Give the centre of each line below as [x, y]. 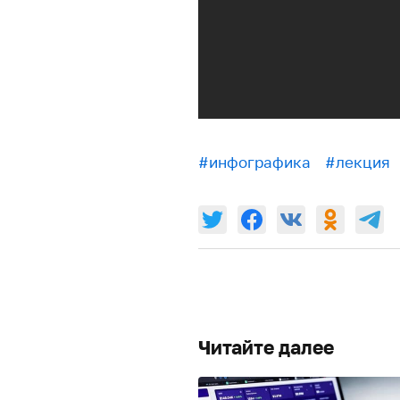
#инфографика [254, 162]
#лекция [358, 162]
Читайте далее [266, 347]
